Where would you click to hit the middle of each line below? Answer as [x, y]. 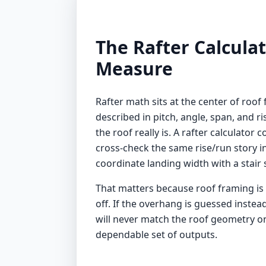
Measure [134, 69]
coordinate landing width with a [168, 163]
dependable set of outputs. [156, 235]
